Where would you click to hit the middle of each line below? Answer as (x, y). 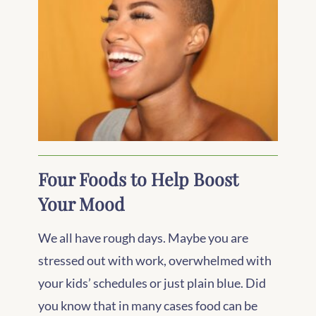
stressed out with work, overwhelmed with (155, 260)
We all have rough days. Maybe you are (143, 238)
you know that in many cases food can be (148, 305)
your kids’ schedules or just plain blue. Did (152, 283)
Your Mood (81, 203)
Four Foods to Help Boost (138, 179)
